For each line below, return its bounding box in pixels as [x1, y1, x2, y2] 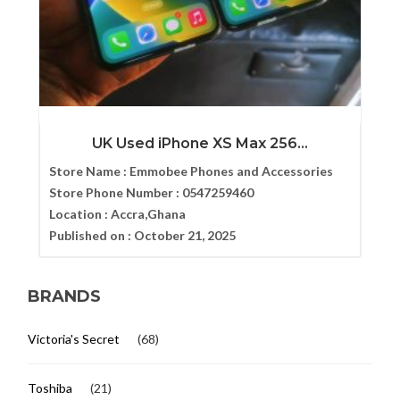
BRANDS [28, 286, 102, 306]
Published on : [48, 228, 134, 244]
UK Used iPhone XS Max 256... [91, 135, 308, 153]
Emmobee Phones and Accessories [129, 163, 333, 179]
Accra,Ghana [110, 206, 186, 222]
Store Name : [48, 163, 129, 179]
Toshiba [28, 379, 73, 396]
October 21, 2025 [133, 228, 236, 244]
